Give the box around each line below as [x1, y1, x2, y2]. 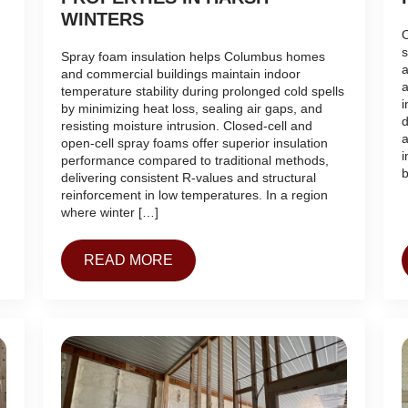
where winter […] [61, 205, 159, 220]
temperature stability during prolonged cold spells [61, 84, 345, 99]
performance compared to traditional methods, [61, 153, 330, 168]
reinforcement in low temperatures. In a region [61, 188, 329, 203]
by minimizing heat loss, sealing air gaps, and [61, 101, 323, 117]
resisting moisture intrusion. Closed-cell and [61, 118, 313, 134]
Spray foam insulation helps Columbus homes [61, 49, 326, 65]
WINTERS [61, 9, 145, 30]
